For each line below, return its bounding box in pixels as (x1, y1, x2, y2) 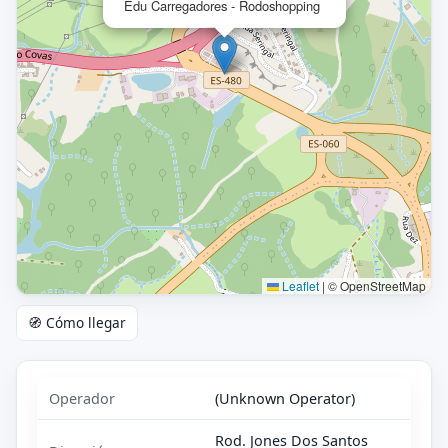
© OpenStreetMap (325, 276, 426, 294)
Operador (49, 388, 116, 408)
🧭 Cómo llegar (28, 313, 127, 333)
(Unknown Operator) (215, 388, 356, 408)
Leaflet (279, 276, 319, 294)
